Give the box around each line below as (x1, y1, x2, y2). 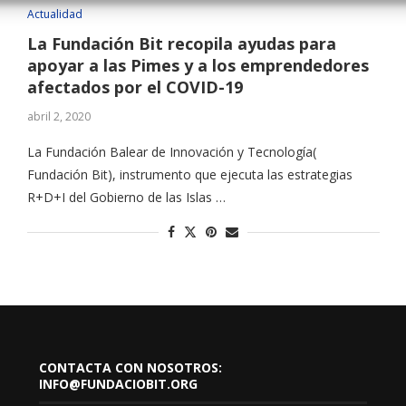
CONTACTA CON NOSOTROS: (38, 359, 222, 377)
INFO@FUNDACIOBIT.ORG (38, 375, 198, 393)
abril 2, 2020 (26, 109, 91, 125)
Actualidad (26, 6, 82, 23)
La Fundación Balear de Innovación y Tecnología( (26, 143, 316, 161)
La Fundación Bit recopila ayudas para (26, 33, 336, 55)
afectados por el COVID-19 (26, 76, 243, 99)
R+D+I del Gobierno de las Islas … (26, 188, 226, 207)
